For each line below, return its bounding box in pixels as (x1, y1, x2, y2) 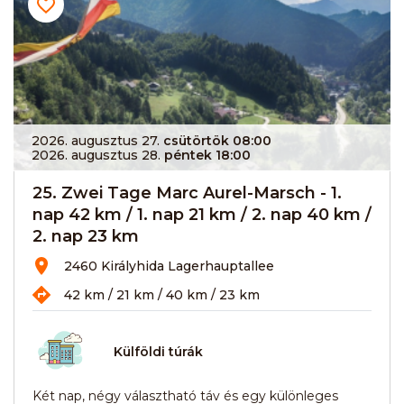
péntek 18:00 (164, 146, 251, 163)
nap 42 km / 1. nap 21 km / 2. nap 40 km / (32, 204, 372, 225)
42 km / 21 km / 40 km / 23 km (64, 286, 260, 303)
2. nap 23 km (32, 225, 139, 246)
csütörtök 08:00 (163, 132, 271, 149)
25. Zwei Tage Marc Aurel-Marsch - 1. (32, 182, 342, 203)
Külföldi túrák (114, 344, 203, 361)
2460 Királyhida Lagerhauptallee (64, 257, 274, 274)
